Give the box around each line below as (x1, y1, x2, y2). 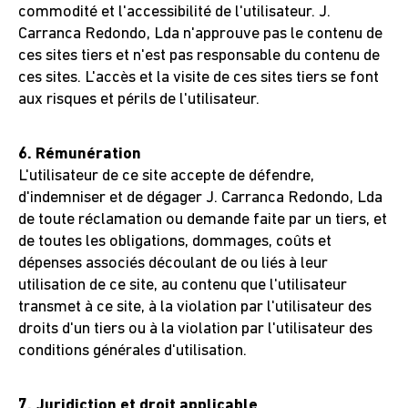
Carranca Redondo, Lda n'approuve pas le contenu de (18, 25, 382, 43)
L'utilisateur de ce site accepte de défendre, (18, 168, 314, 185)
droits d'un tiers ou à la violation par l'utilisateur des (18, 321, 372, 338)
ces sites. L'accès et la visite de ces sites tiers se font (18, 69, 379, 87)
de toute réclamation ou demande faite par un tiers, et (18, 211, 387, 229)
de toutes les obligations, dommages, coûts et (18, 233, 331, 250)
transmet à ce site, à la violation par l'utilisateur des (18, 299, 372, 316)
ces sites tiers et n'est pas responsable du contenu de (18, 47, 380, 65)
